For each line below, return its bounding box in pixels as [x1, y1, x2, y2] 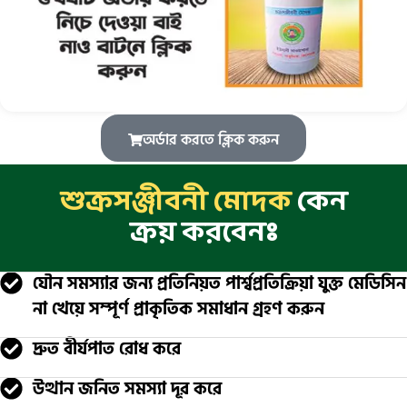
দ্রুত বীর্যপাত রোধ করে [33, 334, 182, 363]
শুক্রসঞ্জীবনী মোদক [59, 178, 292, 226]
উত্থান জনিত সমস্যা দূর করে [33, 374, 223, 403]
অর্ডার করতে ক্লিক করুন [143, 127, 279, 152]
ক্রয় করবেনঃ [129, 209, 278, 257]
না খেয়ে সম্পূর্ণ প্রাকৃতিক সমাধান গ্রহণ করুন [33, 294, 325, 323]
